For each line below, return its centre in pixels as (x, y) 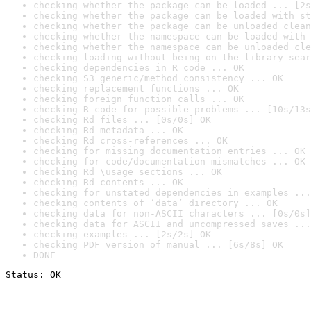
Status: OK (33, 275)
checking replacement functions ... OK (136, 89)
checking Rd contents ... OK (108, 182)
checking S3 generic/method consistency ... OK (158, 78)
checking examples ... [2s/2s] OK (122, 234)
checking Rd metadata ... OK (108, 130)
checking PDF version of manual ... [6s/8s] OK (158, 245)
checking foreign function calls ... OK (139, 99)
